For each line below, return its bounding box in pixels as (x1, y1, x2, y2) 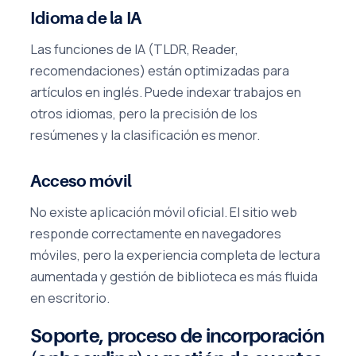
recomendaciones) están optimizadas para (30, 60, 289, 79)
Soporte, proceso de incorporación (30, 323, 325, 347)
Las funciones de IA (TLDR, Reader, (30, 39, 238, 58)
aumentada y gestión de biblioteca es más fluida (30, 266, 318, 285)
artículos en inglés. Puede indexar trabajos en (30, 82, 301, 101)
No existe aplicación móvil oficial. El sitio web (30, 202, 297, 221)
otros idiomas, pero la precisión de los (30, 103, 257, 122)
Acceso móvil (30, 171, 132, 192)
